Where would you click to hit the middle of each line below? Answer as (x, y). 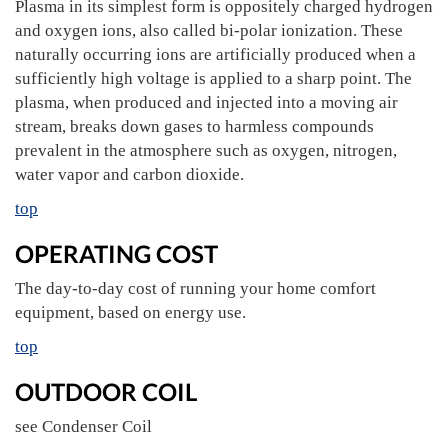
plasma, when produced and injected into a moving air (206, 102)
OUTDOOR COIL (106, 391)
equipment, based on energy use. (130, 312)
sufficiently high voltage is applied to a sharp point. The (213, 78)
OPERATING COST (116, 253)
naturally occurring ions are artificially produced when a (215, 54)
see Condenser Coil (83, 426)
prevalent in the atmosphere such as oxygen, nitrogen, (206, 150)
